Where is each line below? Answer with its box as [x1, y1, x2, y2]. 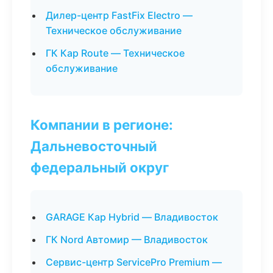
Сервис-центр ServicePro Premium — [46, 256, 222, 268]
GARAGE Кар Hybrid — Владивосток [46, 211, 218, 223]
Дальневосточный [30, 138, 157, 154]
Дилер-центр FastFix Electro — [46, 9, 193, 21]
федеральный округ [30, 159, 169, 175]
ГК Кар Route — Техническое [46, 47, 185, 59]
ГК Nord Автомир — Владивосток [46, 233, 208, 246]
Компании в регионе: [30, 116, 173, 133]
